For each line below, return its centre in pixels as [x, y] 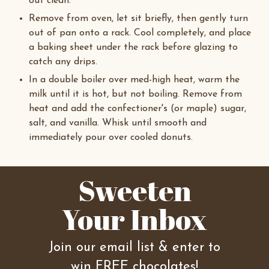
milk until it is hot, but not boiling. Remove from [135, 94]
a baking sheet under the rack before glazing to [133, 47]
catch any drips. [63, 62]
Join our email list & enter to [134, 248]
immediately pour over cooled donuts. [111, 138]
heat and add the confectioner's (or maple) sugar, [138, 109]
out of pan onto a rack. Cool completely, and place [140, 33]
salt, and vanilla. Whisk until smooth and [118, 123]
